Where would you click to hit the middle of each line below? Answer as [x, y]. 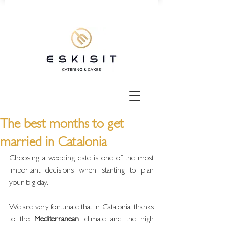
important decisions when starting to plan [81, 171]
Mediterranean [57, 220]
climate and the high [117, 220]
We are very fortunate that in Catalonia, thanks [81, 208]
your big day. [29, 183]
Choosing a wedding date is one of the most [81, 159]
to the [22, 220]
